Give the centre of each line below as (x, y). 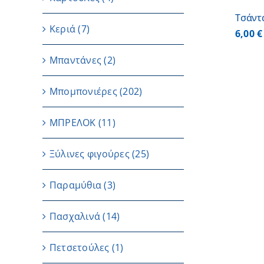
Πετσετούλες (80, 247)
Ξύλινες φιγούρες (90, 154)
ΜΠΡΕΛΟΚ (73, 123)
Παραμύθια (76, 185)
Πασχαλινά (75, 216)
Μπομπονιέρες (83, 91)
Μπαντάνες (76, 60)
